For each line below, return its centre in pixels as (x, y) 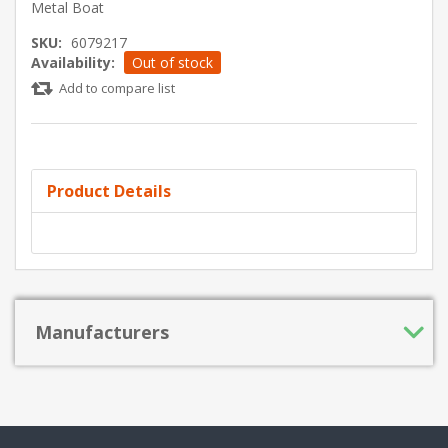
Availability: (73, 62)
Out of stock (172, 62)
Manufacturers (102, 331)
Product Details (109, 190)
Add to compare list (117, 87)
